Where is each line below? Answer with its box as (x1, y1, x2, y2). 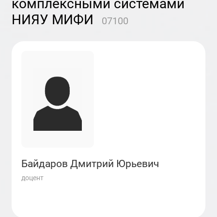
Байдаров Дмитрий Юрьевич (21, 158, 159, 170)
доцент (21, 174, 44, 182)
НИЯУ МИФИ (12, 12, 93, 28)
